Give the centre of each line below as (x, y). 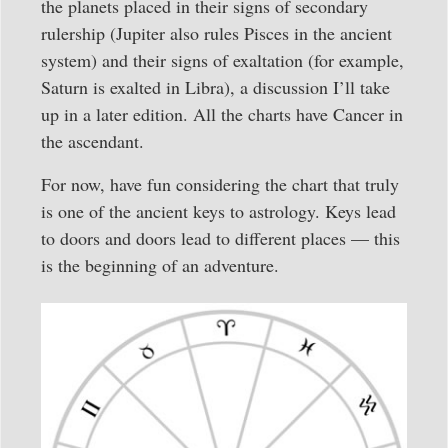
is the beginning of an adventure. (160, 265)
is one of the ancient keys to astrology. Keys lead (218, 211)
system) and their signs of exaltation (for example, (222, 60)
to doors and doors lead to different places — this (220, 238)
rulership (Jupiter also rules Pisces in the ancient (216, 33)
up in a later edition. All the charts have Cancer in (222, 114)
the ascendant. (92, 141)
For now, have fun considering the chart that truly (220, 184)
